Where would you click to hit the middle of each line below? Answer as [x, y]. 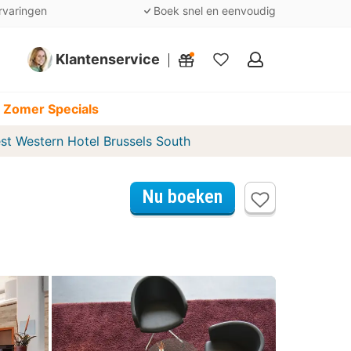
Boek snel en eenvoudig [214, 11]
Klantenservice [108, 59]
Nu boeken [183, 197]
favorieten [248, 100]
